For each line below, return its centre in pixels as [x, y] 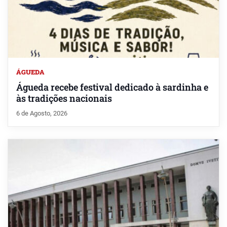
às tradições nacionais [64, 99]
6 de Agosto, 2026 [42, 113]
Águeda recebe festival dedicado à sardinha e [112, 88]
